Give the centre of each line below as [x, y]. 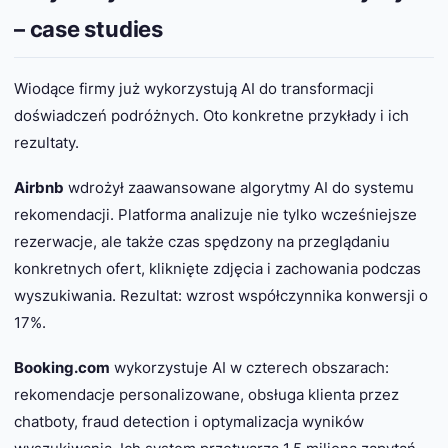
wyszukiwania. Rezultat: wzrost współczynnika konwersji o [221, 295]
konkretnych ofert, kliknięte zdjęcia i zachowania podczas [217, 268]
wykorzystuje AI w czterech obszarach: [249, 367]
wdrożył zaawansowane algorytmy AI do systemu [239, 187]
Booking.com [62, 367]
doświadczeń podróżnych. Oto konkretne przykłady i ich [211, 115]
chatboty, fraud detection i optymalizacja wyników [189, 421]
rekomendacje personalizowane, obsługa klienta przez [206, 394]
